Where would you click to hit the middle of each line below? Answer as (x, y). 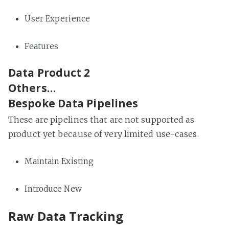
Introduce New (53, 189)
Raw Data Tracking (66, 216)
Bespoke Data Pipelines (73, 104)
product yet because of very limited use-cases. (104, 134)
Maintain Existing (59, 162)
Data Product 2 (49, 72)
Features (42, 46)
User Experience (57, 18)
